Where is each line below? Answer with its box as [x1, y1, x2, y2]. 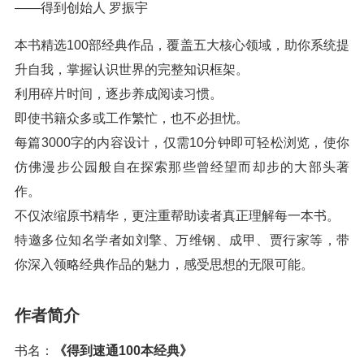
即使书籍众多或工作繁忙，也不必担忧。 [15, 111, 249, 125]
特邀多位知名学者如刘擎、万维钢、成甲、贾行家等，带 [15, 233, 349, 247]
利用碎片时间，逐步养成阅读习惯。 [15, 87, 223, 101]
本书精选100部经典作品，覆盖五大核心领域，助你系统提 [15, 38, 349, 52]
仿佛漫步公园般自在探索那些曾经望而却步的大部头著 [15, 160, 349, 174]
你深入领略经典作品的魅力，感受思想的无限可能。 [15, 258, 314, 271]
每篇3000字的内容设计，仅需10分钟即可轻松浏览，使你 [15, 136, 349, 149]
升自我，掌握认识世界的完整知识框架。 [15, 63, 249, 76]
